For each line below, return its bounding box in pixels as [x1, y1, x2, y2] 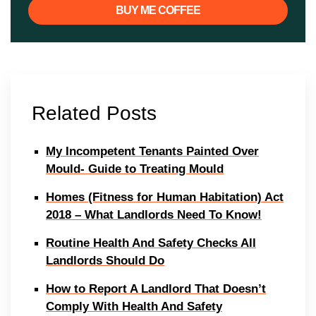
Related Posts [32, 102, 157, 124]
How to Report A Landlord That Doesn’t [46, 281, 266, 296]
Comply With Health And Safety [46, 299, 222, 313]
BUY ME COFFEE [116, 4, 200, 16]
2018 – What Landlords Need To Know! [46, 207, 262, 221]
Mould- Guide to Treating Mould [46, 162, 224, 176]
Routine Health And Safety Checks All [46, 236, 256, 250]
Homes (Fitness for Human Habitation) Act [46, 190, 284, 204]
